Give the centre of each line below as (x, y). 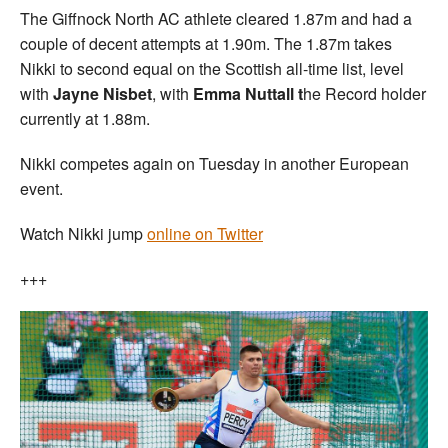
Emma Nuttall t (248, 93)
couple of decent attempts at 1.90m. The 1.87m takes (206, 43)
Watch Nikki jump (83, 233)
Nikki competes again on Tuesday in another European (214, 163)
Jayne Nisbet (100, 93)
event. (41, 188)
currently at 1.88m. (85, 118)
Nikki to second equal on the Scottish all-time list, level (212, 68)
